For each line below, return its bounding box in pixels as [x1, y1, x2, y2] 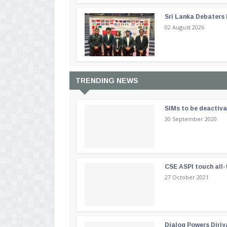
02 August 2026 [165, 23, 205, 31]
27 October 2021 [165, 173, 209, 181]
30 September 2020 [165, 115, 217, 123]
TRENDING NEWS [75, 77, 138, 85]
